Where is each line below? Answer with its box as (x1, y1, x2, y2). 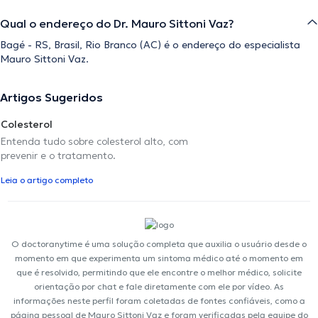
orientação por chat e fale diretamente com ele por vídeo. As (34, 280, 284, 292)
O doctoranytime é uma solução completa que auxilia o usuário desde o (11, 238, 307, 249)
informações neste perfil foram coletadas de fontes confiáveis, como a (13, 295, 305, 306)
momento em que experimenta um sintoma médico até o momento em (15, 252, 303, 263)
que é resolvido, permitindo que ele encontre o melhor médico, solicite (16, 266, 302, 278)
